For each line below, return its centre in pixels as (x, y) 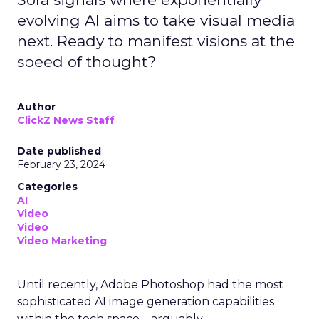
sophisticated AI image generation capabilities (146, 302)
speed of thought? (87, 62)
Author (36, 107)
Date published (59, 151)
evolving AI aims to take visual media (156, 20)
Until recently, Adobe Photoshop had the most (150, 284)
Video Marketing (62, 241)
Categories (47, 187)
